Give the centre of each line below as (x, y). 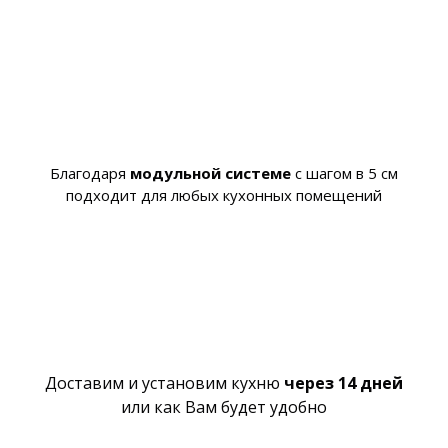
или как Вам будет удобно (224, 406)
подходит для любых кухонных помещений (224, 194)
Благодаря (90, 172)
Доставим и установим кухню (164, 382)
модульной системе (210, 172)
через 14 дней (343, 382)
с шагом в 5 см (344, 172)
